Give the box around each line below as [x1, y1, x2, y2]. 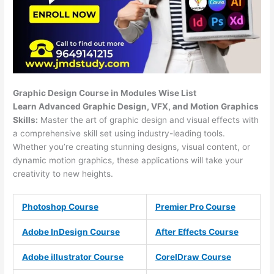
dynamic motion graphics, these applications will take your [13, 155, 243, 166]
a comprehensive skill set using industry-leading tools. [13, 128, 226, 139]
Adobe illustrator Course [21, 252, 124, 262]
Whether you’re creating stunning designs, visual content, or [13, 142, 251, 152]
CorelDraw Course [155, 252, 231, 262]
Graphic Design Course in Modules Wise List [13, 88, 197, 98]
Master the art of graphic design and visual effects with [38, 115, 259, 125]
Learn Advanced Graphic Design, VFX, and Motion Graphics [13, 102, 259, 112]
